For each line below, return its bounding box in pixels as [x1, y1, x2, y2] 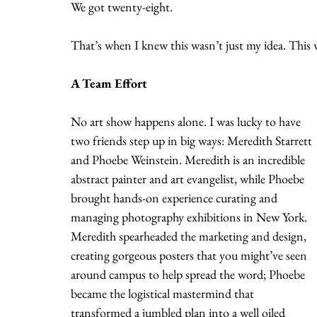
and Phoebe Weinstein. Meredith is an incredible [71, 151, 308, 168]
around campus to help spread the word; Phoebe [71, 265, 308, 282]
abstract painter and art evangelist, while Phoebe [71, 170, 307, 187]
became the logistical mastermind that [71, 284, 257, 301]
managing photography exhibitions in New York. [71, 208, 310, 225]
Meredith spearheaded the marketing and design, [71, 227, 309, 244]
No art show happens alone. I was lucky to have [71, 113, 304, 129]
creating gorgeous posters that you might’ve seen [71, 246, 310, 263]
